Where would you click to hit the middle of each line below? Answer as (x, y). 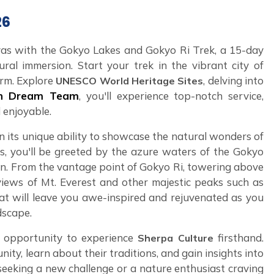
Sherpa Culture (176, 238)
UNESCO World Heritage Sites (130, 81)
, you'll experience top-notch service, (171, 96)
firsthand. (241, 238)
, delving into (234, 81)
